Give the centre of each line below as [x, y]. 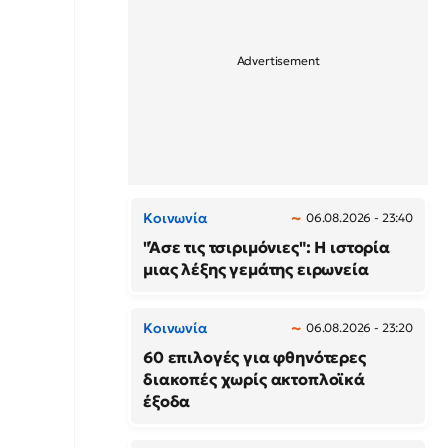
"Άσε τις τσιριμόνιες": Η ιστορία [266, 247]
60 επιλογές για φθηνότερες [254, 357]
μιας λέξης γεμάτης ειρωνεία [256, 269]
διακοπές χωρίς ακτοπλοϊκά [254, 379]
